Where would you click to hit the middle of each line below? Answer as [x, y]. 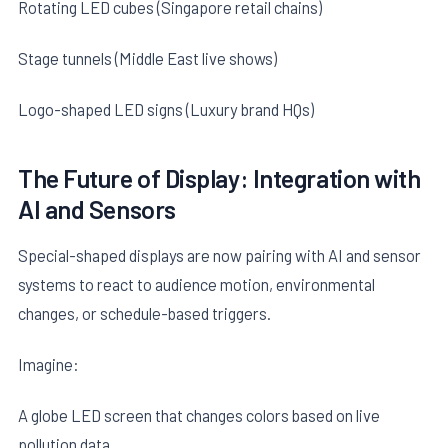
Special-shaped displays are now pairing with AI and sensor [219, 254]
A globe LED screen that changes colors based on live [199, 415]
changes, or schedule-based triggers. [144, 312]
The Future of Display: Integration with [219, 178]
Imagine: [48, 363]
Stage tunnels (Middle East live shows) [147, 58]
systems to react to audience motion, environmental [196, 283]
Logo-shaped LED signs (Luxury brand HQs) [166, 109]
